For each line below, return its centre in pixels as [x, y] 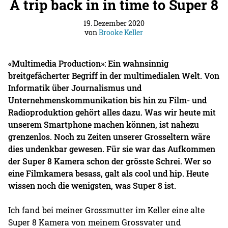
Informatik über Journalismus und [75, 88]
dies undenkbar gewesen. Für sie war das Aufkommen [112, 149]
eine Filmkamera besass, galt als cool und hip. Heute [109, 173]
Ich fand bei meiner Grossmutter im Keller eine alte [107, 210]
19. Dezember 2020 [114, 23]
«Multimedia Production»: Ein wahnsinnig [89, 63]
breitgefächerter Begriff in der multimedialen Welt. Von [114, 75]
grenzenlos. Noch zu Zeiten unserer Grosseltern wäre [109, 136]
